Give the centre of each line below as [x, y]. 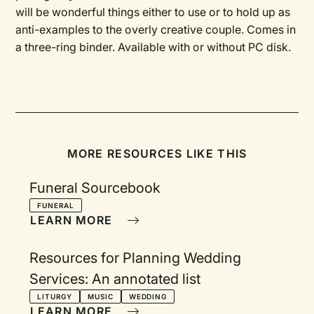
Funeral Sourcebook [95, 188]
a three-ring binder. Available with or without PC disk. [153, 47]
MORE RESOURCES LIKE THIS [157, 153]
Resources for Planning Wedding [136, 258]
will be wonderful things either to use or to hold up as [153, 12]
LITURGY [55, 296]
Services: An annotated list [115, 279]
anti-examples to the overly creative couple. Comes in [156, 29]
